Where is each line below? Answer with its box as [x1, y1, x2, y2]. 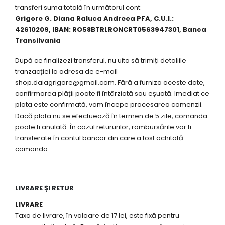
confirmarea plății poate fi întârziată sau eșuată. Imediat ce [15, 89, 209, 99]
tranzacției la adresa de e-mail [15, 67, 118, 77]
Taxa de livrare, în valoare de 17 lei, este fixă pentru [15, 211, 179, 221]
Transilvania [15, 35, 61, 45]
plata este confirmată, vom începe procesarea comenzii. [15, 100, 203, 110]
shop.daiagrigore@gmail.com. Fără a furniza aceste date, [15, 78, 205, 88]
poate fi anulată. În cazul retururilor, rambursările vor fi [15, 122, 191, 132]
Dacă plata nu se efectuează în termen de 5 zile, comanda [15, 111, 207, 121]
